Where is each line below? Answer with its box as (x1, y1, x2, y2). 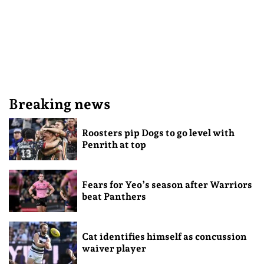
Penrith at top (81, 138, 146, 150)
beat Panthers (81, 190, 146, 202)
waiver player (81, 242, 146, 254)
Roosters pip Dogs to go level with (81, 127, 235, 138)
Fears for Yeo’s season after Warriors (81, 179, 252, 190)
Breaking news (9, 95, 110, 113)
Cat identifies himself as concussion (81, 230, 247, 242)
